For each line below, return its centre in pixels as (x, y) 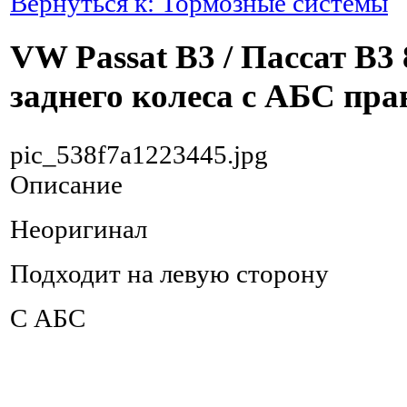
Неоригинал (79, 228)
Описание (66, 184)
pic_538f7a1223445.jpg (139, 154)
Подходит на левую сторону (169, 273)
